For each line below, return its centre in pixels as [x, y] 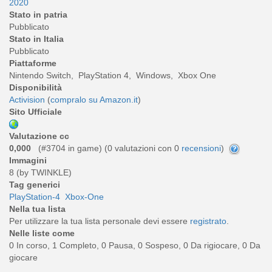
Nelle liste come [42, 233]
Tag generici [35, 185]
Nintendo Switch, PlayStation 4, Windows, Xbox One [113, 75]
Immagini [28, 161]
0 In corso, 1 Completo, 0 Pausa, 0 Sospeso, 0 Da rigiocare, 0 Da [135, 246]
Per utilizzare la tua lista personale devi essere [100, 221]
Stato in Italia [36, 39]
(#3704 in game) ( [70, 148]
